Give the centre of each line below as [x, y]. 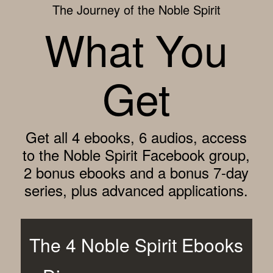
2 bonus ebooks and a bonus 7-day [136, 172]
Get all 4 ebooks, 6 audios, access [136, 137]
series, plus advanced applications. [136, 190]
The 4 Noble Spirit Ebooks [136, 245]
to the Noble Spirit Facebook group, [136, 155]
